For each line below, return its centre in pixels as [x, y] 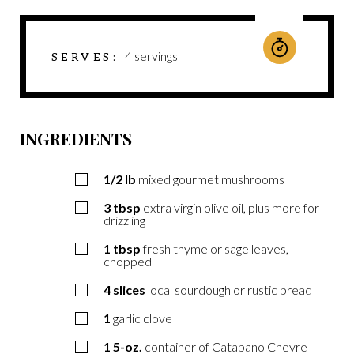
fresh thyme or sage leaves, [216, 248]
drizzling [124, 220]
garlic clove [143, 318]
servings [156, 55]
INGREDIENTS [76, 138]
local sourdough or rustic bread [230, 289]
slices [129, 289]
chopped [128, 261]
